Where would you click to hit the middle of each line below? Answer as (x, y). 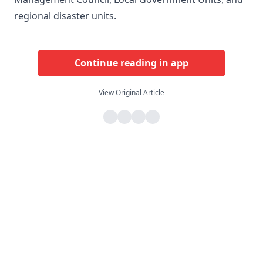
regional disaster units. (65, 16)
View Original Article (131, 92)
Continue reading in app (131, 63)
